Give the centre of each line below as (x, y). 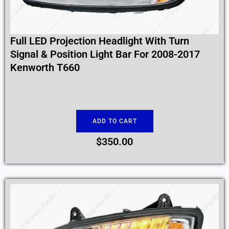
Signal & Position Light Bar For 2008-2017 (105, 54)
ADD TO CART (114, 121)
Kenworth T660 (45, 68)
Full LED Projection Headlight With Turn (100, 41)
